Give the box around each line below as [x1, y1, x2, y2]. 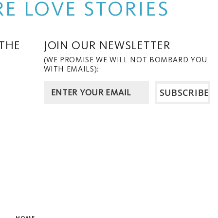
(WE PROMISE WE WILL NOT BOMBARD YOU [43, 54, 207, 64]
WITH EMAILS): [43, 64, 99, 73]
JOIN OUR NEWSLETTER [43, 37, 171, 52]
